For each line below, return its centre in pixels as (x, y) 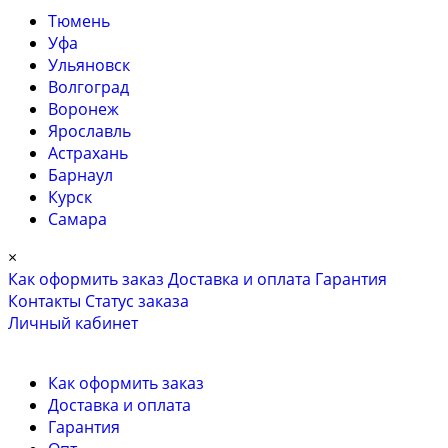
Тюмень (79, 21)
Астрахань (88, 153)
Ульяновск (89, 65)
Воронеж (83, 109)
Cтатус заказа (137, 301)
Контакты (44, 301)
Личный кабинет (73, 323)
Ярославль (89, 131)
